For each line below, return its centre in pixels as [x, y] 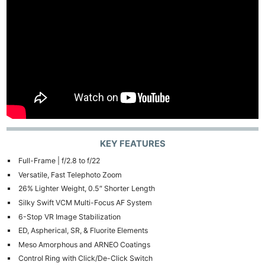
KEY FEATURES [132, 144]
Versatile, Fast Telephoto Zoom [70, 174]
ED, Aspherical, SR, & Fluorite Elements [83, 231]
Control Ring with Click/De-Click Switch [85, 258]
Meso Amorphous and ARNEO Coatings [84, 244]
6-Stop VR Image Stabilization [69, 216]
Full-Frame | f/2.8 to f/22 [59, 161]
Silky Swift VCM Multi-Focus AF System [85, 203]
